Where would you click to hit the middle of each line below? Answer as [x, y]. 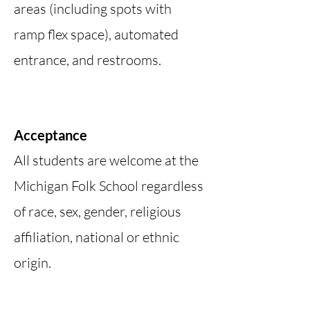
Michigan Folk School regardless [109, 186]
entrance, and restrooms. [89, 60]
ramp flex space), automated [96, 34]
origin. [33, 263]
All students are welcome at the [106, 160]
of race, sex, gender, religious [98, 211]
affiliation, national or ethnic [97, 237]
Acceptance [51, 135]
